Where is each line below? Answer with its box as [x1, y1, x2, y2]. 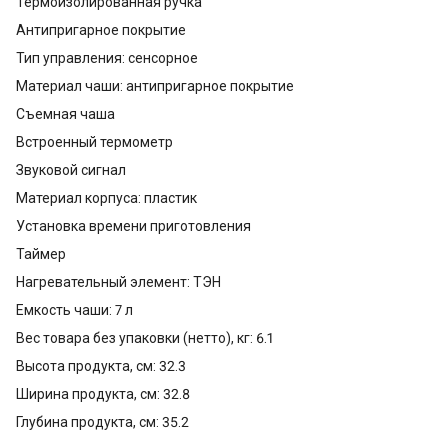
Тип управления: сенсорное [16, 49, 198, 66]
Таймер [16, 245, 66, 262]
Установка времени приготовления [16, 217, 251, 234]
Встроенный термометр [16, 133, 173, 150]
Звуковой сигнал [16, 161, 126, 178]
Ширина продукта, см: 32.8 [16, 385, 190, 402]
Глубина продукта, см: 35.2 [16, 413, 189, 430]
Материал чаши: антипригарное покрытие [16, 77, 294, 94]
